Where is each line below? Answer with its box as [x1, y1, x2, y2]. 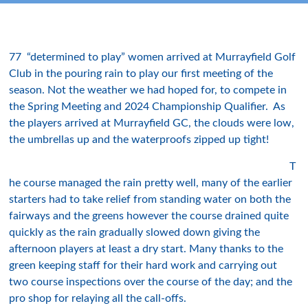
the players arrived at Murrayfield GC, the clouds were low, [9, 118, 295, 129]
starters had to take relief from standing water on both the [9, 194, 291, 205]
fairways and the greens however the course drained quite [9, 210, 289, 221]
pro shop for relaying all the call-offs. [9, 293, 187, 304]
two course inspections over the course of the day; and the [9, 276, 293, 287]
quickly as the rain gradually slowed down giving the [9, 227, 261, 238]
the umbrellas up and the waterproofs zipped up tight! [9, 134, 269, 145]
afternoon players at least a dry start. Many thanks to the [9, 243, 284, 254]
